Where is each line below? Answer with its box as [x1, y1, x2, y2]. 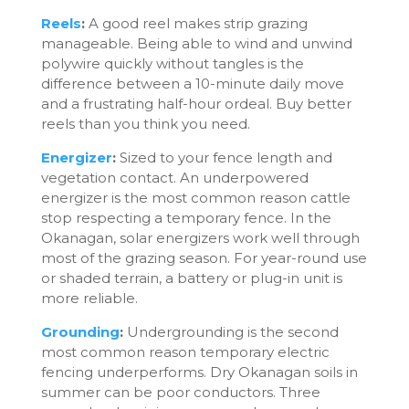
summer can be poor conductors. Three [40, 383, 320, 401]
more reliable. [40, 288, 138, 307]
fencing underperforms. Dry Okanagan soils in [40, 362, 358, 381]
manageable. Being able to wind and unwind [40, 34, 352, 52]
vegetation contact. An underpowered [40, 168, 309, 186]
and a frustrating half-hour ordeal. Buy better [40, 94, 351, 112]
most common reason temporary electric [40, 342, 330, 361]
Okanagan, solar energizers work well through [40, 228, 360, 246]
